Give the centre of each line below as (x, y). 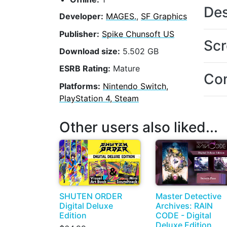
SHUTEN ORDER (91, 196)
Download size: (90, 51)
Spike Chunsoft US (138, 34)
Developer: (81, 16)
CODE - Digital (183, 216)
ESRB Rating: (85, 69)
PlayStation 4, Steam (99, 98)
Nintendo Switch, (136, 86)
